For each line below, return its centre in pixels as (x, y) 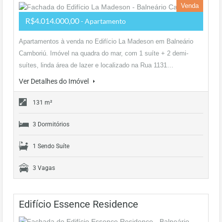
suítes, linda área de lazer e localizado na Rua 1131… (96, 65)
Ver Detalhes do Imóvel (55, 81)
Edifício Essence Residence (79, 204)
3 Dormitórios (51, 124)
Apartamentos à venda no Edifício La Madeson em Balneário (106, 41)
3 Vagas (44, 168)
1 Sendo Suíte (51, 146)
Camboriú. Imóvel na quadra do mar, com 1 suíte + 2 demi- (104, 53)
